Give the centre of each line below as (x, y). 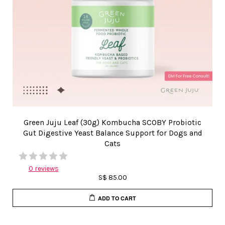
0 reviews (43, 168)
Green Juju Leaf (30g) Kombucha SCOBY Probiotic (113, 123)
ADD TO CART (117, 198)
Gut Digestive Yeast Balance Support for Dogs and (113, 133)
